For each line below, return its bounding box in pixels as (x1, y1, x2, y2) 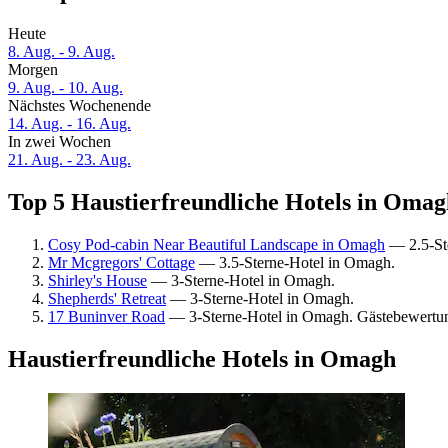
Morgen (8, 61, 58, 79)
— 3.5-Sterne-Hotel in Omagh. (195, 253, 395, 271)
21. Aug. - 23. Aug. (8, 151, 131, 169)
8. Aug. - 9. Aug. (8, 43, 115, 61)
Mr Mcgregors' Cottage (48, 253, 195, 271)
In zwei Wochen (8, 133, 111, 151)
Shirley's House (48, 271, 147, 289)
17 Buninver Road (48, 307, 165, 325)
